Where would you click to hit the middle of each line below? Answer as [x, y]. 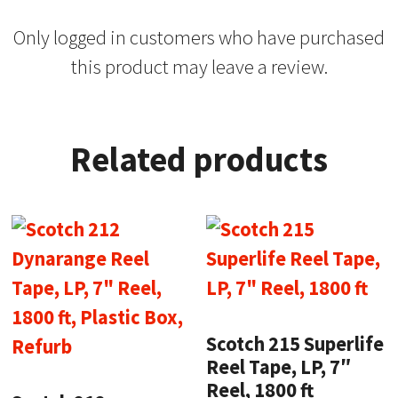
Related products [199, 159]
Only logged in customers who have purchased [199, 37]
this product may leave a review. [199, 66]
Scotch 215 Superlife [295, 344]
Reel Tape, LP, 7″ [279, 367]
